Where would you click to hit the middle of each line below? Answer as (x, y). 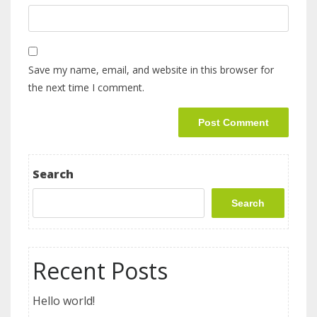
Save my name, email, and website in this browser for (151, 69)
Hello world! (64, 301)
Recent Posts (100, 271)
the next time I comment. (86, 87)
